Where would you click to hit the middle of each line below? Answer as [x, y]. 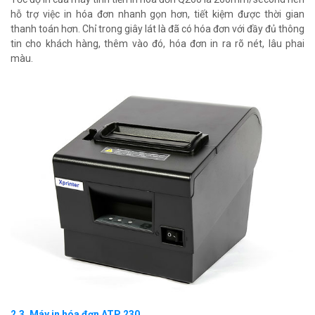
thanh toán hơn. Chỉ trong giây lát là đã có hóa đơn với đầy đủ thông [157, 28]
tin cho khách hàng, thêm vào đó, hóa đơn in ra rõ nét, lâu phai [157, 43]
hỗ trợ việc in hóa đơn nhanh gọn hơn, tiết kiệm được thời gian [157, 14]
